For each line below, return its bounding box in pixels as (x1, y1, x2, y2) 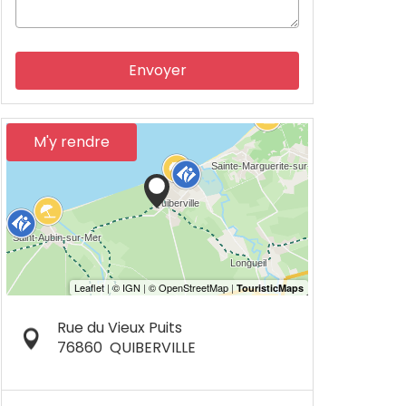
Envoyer (128, 60, 187, 81)
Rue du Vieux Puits (56, 317, 182, 338)
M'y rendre (34, 131, 110, 152)
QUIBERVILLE (109, 337, 196, 358)
